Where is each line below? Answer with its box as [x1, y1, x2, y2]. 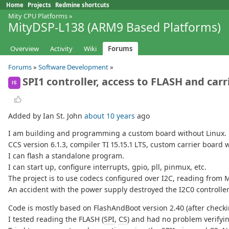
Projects [28, 1, 51, 9]
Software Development [38, 62, 108, 72]
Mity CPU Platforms [8, 11, 67, 20]
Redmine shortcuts [55, 1, 109, 9]
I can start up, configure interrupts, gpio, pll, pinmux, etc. [8, 162, 207, 172]
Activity [50, 44, 73, 54]
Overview [10, 44, 39, 54]
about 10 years [84, 111, 135, 121]
